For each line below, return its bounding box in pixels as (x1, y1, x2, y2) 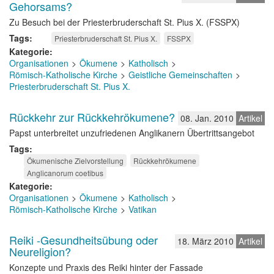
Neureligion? (9, 243, 71, 259)
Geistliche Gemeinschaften (128, 68, 232, 81)
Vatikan (128, 203, 157, 215)
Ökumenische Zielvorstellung (27, 155, 124, 166)
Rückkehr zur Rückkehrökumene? (9, 109, 175, 125)
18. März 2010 (177, 235, 234, 247)
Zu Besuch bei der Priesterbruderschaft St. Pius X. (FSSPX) (9, 16, 240, 28)
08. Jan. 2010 (180, 112, 234, 124)
